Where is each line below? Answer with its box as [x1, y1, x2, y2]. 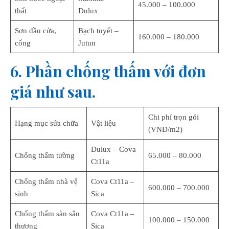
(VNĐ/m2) [148, 125, 182, 133]
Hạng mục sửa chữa [14, 119, 78, 127]
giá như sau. [10, 81, 96, 102]
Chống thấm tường [14, 151, 75, 159]
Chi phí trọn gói [148, 113, 199, 121]
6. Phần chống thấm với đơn [10, 61, 206, 81]
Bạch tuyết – [78, 27, 119, 35]
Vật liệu [90, 119, 116, 127]
